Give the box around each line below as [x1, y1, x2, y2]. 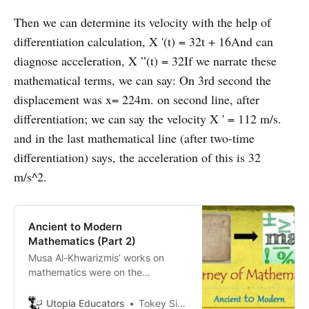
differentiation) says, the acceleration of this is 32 [14, 148, 261, 166]
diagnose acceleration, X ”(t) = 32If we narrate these [14, 52, 277, 69]
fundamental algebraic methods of [28, 280, 183, 292]
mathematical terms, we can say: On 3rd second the [14, 71, 271, 88]
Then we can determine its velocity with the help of [14, 13, 271, 30]
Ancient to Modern [28, 219, 122, 233]
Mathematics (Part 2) [28, 234, 136, 248]
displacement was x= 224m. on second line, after [14, 90, 259, 108]
